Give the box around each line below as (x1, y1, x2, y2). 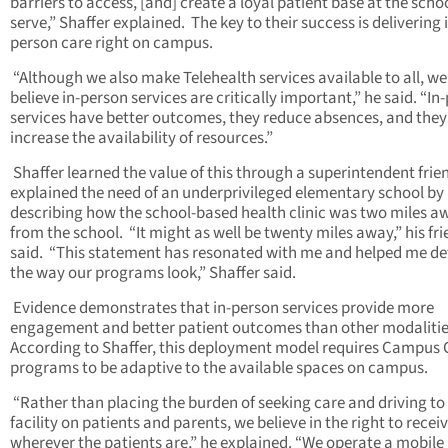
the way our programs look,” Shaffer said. (10, 260, 296, 285)
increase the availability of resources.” (10, 125, 273, 150)
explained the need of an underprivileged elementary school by (10, 180, 444, 205)
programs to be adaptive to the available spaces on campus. (10, 355, 428, 380)
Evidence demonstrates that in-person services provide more (10, 295, 434, 320)
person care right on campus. (10, 30, 213, 55)
